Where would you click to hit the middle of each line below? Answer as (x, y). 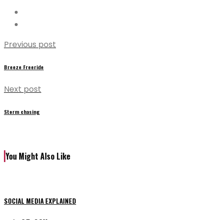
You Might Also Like (38, 156)
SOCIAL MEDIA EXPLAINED (40, 201)
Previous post (30, 45)
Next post (23, 89)
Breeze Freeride (24, 67)
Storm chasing (22, 111)
